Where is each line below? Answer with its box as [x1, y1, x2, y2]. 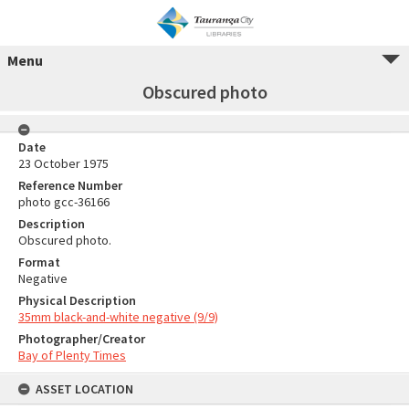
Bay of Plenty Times [18, 347, 126, 363]
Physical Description [18, 292, 136, 309]
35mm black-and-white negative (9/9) [18, 309, 218, 325]
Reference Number [18, 177, 122, 194]
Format [18, 254, 60, 270]
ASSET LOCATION [36, 381, 133, 397]
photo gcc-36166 [18, 194, 110, 210]
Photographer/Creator [18, 330, 145, 347]
